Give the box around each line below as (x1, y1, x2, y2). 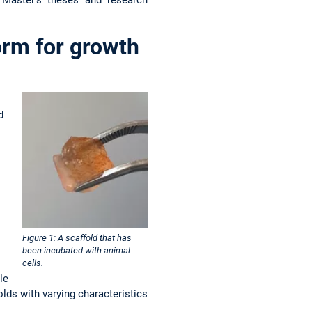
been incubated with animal (22, 245, 130, 256)
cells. (22, 258, 43, 269)
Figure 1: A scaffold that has (22, 233, 132, 244)
